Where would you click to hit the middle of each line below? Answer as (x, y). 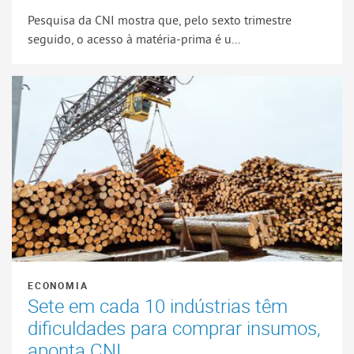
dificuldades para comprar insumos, (174, 328)
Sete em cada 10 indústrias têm (158, 305)
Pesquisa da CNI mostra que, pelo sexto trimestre (160, 19)
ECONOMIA (58, 285)
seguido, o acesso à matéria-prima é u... (134, 38)
